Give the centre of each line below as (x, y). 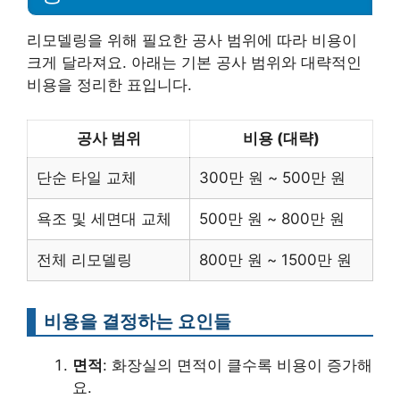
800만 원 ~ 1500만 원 (275, 259)
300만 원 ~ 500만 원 (272, 177)
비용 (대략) (281, 138)
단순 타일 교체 (87, 177)
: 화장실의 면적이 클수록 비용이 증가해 (237, 365)
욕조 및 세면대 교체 (104, 218)
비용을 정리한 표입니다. (109, 85)
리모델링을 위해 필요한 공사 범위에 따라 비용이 (192, 40)
